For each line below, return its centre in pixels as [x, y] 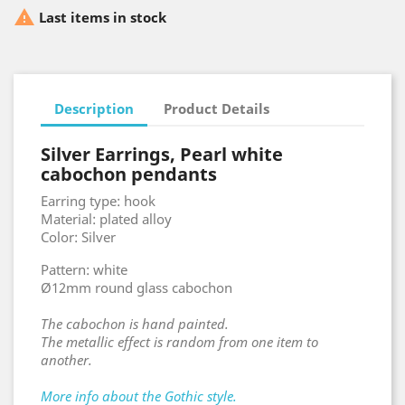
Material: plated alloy [106, 219]
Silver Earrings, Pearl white [162, 155]
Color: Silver [78, 237]
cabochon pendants [129, 174]
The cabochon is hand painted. [135, 324]
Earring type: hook [98, 201]
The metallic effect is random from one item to [179, 342]
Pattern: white [84, 270]
